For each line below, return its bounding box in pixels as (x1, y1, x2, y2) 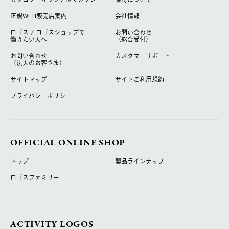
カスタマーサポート (114, 51, 170, 60)
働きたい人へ (10, 34, 47, 44)
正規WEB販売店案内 (10, 11, 67, 20)
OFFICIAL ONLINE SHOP (10, 136, 125, 149)
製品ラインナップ (114, 156, 164, 166)
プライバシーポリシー (10, 90, 72, 100)
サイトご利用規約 (114, 74, 164, 84)
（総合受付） (114, 34, 152, 44)
